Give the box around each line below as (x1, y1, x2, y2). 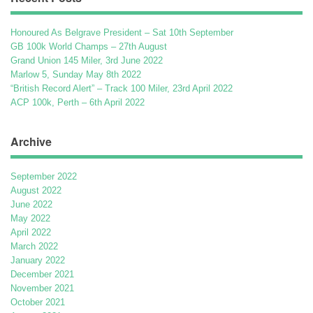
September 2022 (10, 171, 77, 182)
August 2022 (10, 185, 61, 196)
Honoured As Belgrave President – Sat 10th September (10, 27, 233, 38)
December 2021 (10, 269, 74, 280)
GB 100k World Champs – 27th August (10, 41, 167, 52)
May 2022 (10, 213, 50, 224)
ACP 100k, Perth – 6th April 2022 (10, 97, 145, 108)
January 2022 (10, 255, 65, 266)
